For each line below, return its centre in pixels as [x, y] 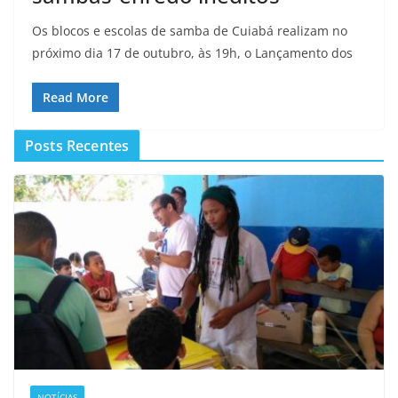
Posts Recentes [77, 145]
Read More [76, 97]
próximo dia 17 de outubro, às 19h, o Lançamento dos [192, 52]
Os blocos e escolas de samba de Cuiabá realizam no [190, 30]
